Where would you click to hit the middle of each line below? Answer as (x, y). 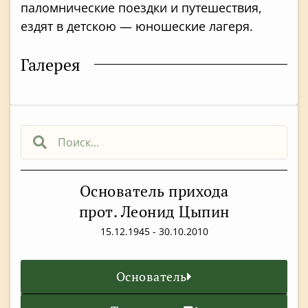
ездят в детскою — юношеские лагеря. (137, 26)
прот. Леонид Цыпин (154, 211)
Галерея (51, 64)
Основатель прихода (154, 190)
